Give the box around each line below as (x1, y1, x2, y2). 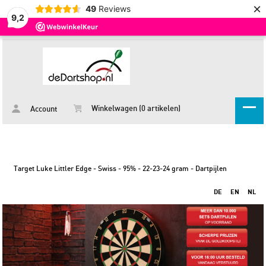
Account (28, 106, 58, 113)
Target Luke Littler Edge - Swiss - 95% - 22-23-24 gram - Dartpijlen (14, 165, 227, 172)
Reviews (98, 4, 131, 14)
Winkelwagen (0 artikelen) (90, 105, 181, 113)
